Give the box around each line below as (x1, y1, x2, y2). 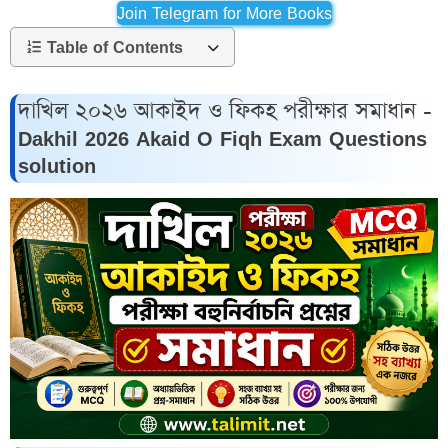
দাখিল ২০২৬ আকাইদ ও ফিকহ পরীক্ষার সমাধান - (18, 96, 432, 128)
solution (18, 150, 96, 182)
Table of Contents (47, 34, 183, 59)
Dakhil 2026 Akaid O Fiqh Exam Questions (18, 123, 427, 155)
